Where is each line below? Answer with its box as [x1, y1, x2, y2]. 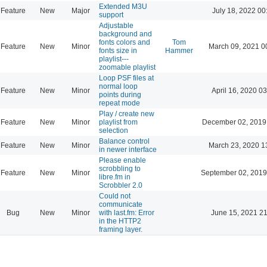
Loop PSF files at [99, 73, 154, 82]
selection [99, 126, 128, 135]
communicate [99, 200, 142, 209]
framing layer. [99, 225, 142, 234]
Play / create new [99, 109, 154, 118]
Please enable [99, 156, 146, 164]
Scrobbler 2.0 [99, 181, 142, 190]
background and [99, 29, 152, 38]
